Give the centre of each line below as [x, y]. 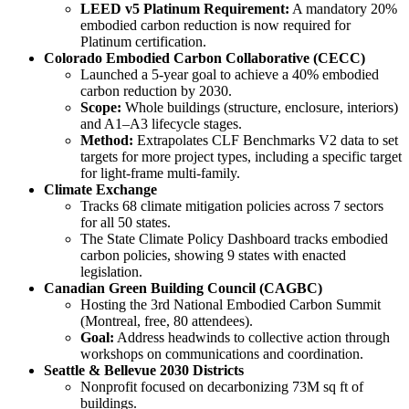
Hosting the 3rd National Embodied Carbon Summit [231, 304]
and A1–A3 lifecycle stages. [161, 123]
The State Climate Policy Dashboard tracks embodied [234, 238]
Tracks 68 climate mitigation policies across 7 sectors [232, 205]
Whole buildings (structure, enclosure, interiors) [260, 107]
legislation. [111, 271]
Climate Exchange [100, 189]
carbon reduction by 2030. [156, 90]
